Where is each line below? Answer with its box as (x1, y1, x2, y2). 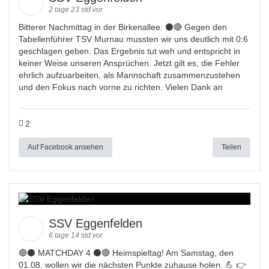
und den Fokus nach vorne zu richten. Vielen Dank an (19, 82, 223, 92)
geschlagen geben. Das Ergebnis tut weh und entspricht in (19, 46, 240, 56)
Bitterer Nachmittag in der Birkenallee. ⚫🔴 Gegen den (19, 22, 227, 32)
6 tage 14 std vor (49, 231, 103, 240)
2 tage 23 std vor (49, 5, 103, 14)
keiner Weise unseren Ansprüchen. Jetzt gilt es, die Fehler (19, 58, 240, 68)
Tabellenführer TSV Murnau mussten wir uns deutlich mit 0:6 (19, 34, 248, 44)
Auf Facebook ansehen (28, 142, 103, 151)
